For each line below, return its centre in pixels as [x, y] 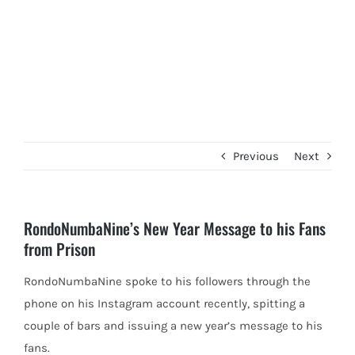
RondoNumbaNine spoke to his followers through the [167, 281]
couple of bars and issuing [97, 326]
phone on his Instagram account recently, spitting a [164, 303]
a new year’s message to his [246, 326]
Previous [256, 156]
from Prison [59, 249]
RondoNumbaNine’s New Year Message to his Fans [175, 228]
